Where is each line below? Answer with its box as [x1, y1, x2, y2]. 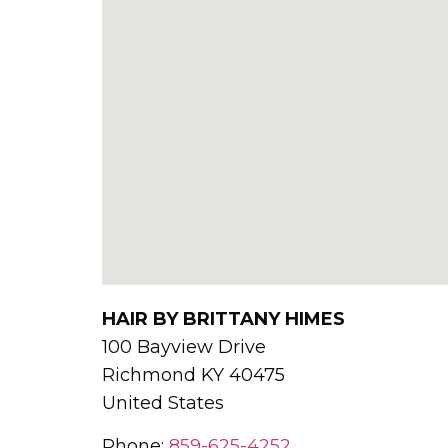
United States [102, 392, 224, 415]
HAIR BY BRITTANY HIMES [102, 308, 345, 331]
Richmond [102, 364, 201, 387]
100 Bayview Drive [102, 336, 266, 359]
